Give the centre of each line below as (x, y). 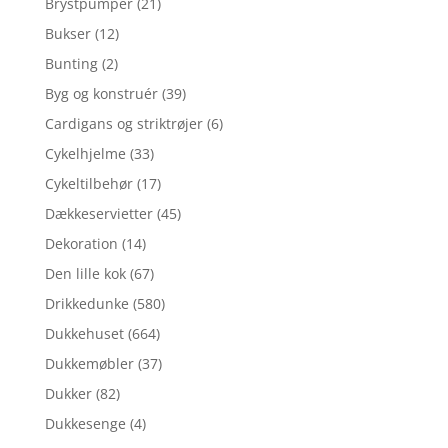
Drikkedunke (86, 303)
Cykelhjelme (85, 153)
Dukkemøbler (89, 363)
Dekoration (81, 243)
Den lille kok (85, 273)
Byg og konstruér (101, 93)
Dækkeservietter (98, 213)
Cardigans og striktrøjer (123, 123)
